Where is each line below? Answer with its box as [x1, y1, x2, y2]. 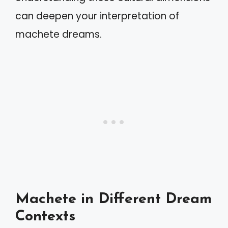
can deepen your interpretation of [15, 9, 179, 23]
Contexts [15, 209, 75, 224]
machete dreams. [15, 27, 102, 41]
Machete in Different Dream [15, 191, 212, 207]
